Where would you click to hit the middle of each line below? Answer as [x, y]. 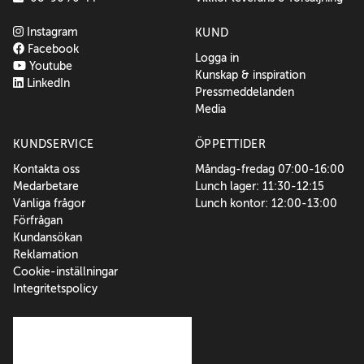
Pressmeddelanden [245, 92]
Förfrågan [38, 221]
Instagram [50, 32]
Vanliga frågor [49, 204]
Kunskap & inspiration [250, 75]
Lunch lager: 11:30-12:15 [260, 186]
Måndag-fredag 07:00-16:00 [270, 169]
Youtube [50, 66]
